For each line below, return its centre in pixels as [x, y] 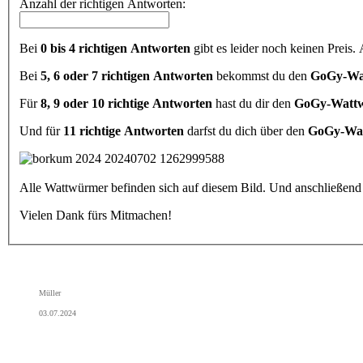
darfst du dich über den [246, 130]
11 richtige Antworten [124, 130]
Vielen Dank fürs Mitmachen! [96, 215]
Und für [41, 130]
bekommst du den [262, 75]
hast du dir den [253, 103]
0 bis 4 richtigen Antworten [115, 48]
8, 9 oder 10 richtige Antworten [126, 103]
